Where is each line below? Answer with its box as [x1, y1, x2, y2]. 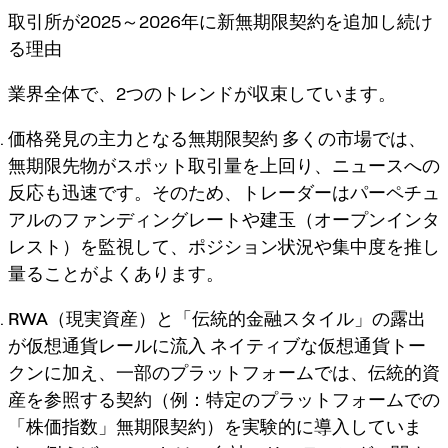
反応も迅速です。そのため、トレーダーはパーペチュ [8, 181, 440, 203]
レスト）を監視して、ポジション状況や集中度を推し [8, 235, 440, 257]
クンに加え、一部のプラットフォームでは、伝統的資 [8, 361, 440, 383]
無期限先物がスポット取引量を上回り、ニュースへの [8, 154, 440, 176]
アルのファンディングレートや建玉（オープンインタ [8, 208, 440, 230]
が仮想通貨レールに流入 [8, 334, 206, 356]
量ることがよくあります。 [8, 262, 224, 284]
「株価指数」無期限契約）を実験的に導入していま [8, 415, 422, 437]
